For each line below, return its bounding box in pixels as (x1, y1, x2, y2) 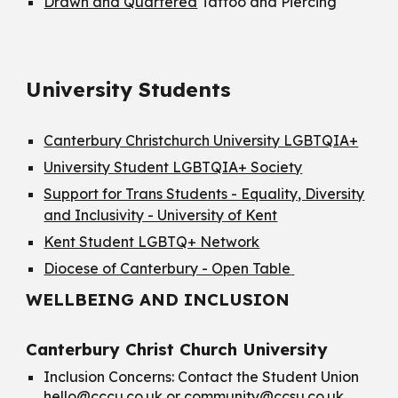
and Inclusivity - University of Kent (44, 206, 278, 224)
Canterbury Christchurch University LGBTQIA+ (44, 131, 359, 149)
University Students (26, 76, 232, 102)
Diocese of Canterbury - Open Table (44, 259, 291, 277)
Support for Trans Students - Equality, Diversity (44, 185, 365, 203)
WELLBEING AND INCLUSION (26, 288, 291, 310)
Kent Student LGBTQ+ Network (44, 233, 260, 251)
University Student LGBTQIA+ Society (44, 158, 303, 176)
